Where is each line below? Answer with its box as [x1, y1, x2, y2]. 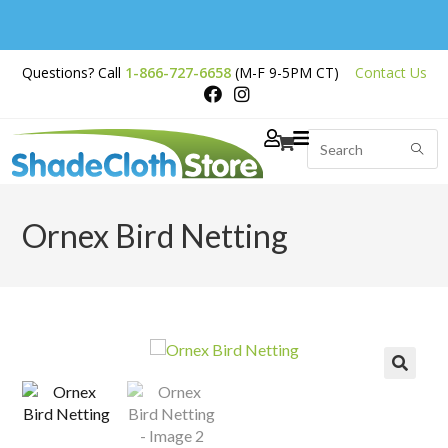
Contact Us [354, 63, 427, 82]
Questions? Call [21, 63, 125, 82]
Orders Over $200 [45, 68, 135, 86]
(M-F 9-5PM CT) [234, 63, 355, 82]
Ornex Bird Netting [22, 216, 289, 256]
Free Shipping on [45, 50, 136, 68]
